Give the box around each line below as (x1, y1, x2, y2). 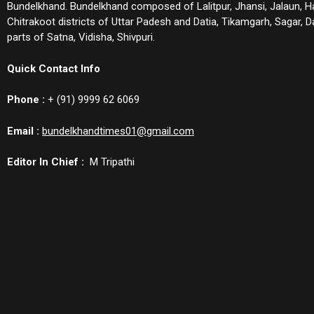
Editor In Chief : (7, 156, 84, 168)
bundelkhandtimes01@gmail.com (42, 124, 194, 137)
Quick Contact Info (7, 62, 100, 75)
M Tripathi (84, 156, 135, 168)
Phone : (7, 93, 45, 106)
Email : (7, 124, 39, 137)
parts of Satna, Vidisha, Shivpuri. (7, 31, 155, 43)
